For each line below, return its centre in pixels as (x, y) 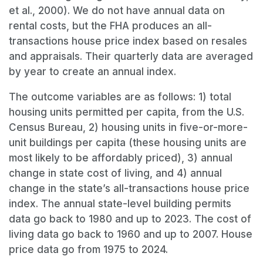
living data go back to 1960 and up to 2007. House (131, 234)
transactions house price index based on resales (128, 41)
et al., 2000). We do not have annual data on (117, 10)
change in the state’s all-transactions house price (129, 188)
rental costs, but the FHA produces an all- (110, 26)
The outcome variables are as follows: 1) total (120, 97)
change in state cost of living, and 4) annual (115, 173)
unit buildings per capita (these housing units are (128, 142)
